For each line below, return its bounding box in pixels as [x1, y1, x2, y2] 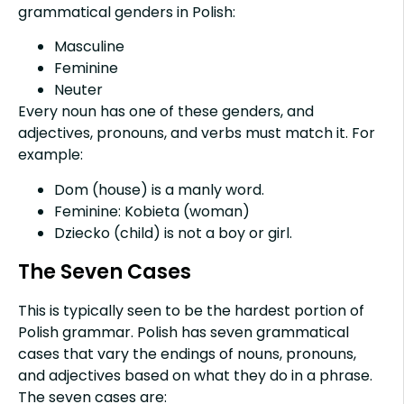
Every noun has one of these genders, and [18, 101, 314, 123]
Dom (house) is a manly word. [54, 179, 264, 200]
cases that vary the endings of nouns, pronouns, [18, 343, 356, 364]
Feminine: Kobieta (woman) [54, 200, 250, 222]
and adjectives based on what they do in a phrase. [18, 364, 372, 386]
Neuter [54, 79, 103, 101]
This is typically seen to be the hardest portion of [18, 299, 364, 321]
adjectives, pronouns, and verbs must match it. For [18, 123, 375, 144]
